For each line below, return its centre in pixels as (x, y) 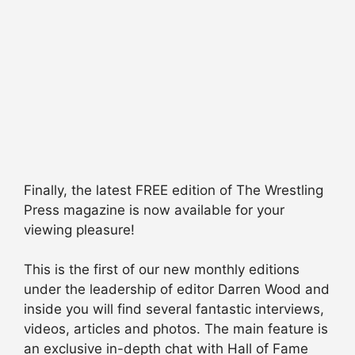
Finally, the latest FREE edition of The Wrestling (174, 190)
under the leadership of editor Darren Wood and (177, 290)
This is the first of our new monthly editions (162, 270)
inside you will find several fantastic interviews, (174, 309)
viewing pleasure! (79, 229)
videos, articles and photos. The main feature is (176, 329)
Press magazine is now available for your (154, 210)
